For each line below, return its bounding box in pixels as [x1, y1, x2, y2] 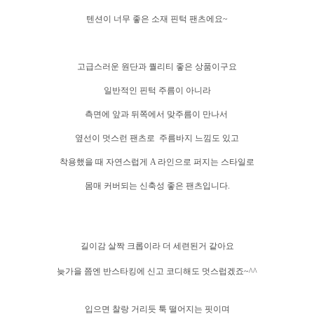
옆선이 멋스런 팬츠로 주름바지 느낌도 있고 [75, 132, 239, 143]
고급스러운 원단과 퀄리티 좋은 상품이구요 [77, 61, 237, 71]
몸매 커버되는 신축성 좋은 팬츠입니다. [84, 180, 230, 191]
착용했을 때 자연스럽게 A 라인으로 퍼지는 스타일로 [60, 156, 254, 167]
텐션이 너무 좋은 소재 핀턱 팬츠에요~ [86, 13, 228, 24]
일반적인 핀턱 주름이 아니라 [103, 85, 211, 95]
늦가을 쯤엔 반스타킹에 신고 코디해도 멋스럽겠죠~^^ [57, 266, 257, 276]
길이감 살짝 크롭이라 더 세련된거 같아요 [80, 240, 234, 251]
